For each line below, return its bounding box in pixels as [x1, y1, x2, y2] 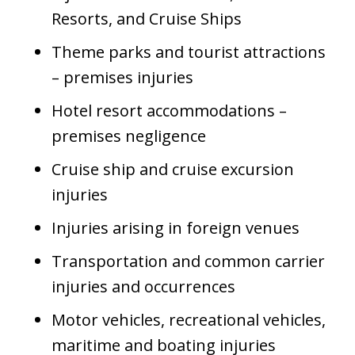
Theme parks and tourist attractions [52, 41, 326, 63]
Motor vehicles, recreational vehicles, [52, 309, 326, 331]
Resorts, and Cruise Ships [52, 8, 242, 30]
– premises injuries [52, 67, 193, 89]
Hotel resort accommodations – [52, 100, 287, 122]
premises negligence [52, 125, 206, 147]
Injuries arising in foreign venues [52, 217, 300, 239]
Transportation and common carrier [52, 250, 325, 273]
